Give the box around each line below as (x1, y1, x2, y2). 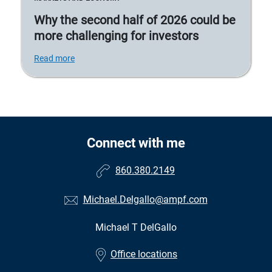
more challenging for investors (34, 29, 199, 44)
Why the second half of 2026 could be (34, 13, 236, 28)
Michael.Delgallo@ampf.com (83, 194, 208, 206)
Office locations (110, 248, 177, 260)
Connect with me (87, 135, 185, 151)
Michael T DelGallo (95, 222, 177, 234)
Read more (34, 53, 75, 64)
